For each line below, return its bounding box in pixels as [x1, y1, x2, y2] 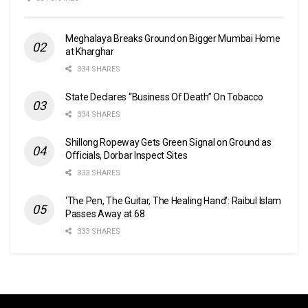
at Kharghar [65, 45, 114, 57]
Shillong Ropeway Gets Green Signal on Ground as [65, 136, 272, 148]
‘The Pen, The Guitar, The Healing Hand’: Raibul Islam [65, 195, 282, 206]
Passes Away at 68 [65, 208, 145, 219]
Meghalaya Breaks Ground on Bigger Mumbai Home [65, 32, 280, 44]
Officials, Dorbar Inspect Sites [65, 149, 188, 161]
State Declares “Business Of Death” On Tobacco [65, 91, 263, 102]
